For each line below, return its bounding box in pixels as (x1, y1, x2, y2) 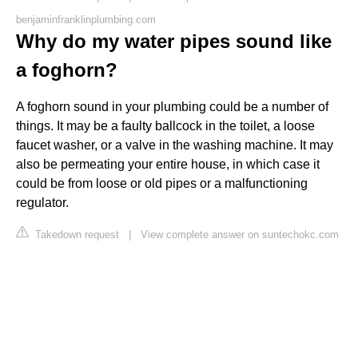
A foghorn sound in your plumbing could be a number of (16, 99, 328, 113)
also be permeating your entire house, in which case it (16, 157, 320, 171)
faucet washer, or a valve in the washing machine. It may (16, 137, 333, 152)
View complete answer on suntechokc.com (141, 228, 339, 241)
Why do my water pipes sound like (16, 30, 332, 52)
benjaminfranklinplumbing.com (16, 13, 156, 26)
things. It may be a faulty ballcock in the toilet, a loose (16, 118, 315, 133)
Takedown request (32, 228, 119, 241)
